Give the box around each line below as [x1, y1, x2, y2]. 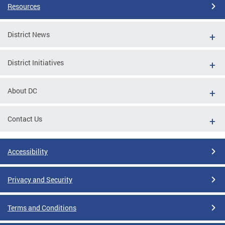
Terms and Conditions [8, 202, 76, 212]
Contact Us [8, 114, 42, 124]
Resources [8, 1, 40, 11]
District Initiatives [8, 57, 64, 67]
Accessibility [8, 146, 48, 156]
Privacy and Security [8, 174, 72, 184]
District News [8, 29, 50, 39]
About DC [8, 85, 37, 95]
